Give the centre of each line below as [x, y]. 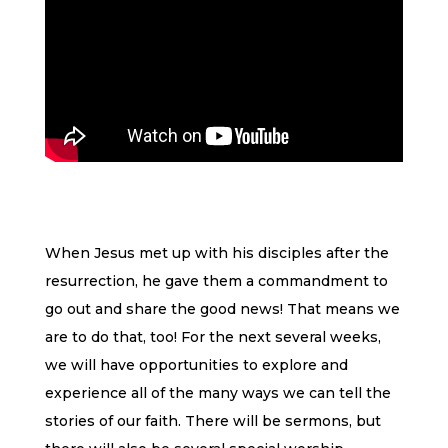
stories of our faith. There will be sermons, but [212, 420]
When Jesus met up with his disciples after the [216, 252]
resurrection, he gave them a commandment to [216, 280]
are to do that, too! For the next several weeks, [212, 336]
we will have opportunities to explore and [196, 364]
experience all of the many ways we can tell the [217, 392]
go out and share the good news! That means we [222, 308]
